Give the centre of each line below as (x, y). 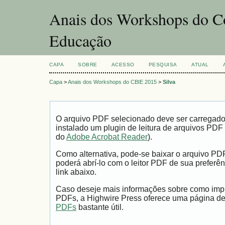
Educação (80, 40)
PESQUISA (163, 65)
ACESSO (123, 65)
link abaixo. (76, 172)
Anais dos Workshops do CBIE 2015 (112, 82)
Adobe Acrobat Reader (107, 137)
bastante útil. (100, 207)
